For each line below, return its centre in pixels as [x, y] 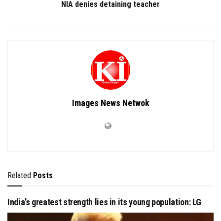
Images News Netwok [110, 103]
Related [19, 176]
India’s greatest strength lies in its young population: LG [105, 202]
